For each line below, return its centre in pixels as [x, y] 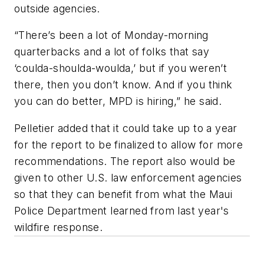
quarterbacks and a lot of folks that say [112, 52]
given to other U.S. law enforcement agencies [128, 177]
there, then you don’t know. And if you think [123, 85]
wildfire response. [59, 227]
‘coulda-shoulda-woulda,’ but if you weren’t [121, 68]
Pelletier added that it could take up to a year [126, 128]
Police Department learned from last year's [122, 210]
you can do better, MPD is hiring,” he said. [118, 101]
